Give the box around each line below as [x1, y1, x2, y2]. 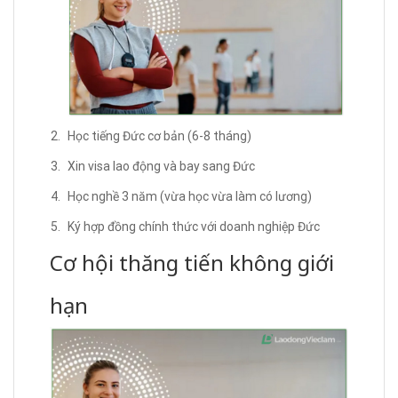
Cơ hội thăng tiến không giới [50, 247, 334, 277]
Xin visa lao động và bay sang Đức [68, 158, 255, 173]
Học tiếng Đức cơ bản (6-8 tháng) [68, 128, 251, 143]
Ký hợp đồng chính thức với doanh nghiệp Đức [68, 219, 320, 234]
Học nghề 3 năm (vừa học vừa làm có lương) [68, 188, 312, 203]
